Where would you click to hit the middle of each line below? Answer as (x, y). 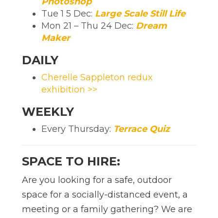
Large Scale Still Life (140, 13)
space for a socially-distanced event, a (105, 194)
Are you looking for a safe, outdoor (97, 180)
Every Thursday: (77, 129)
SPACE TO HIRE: (71, 161)
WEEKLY (48, 111)
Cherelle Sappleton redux (97, 77)
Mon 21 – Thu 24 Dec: (89, 26)
